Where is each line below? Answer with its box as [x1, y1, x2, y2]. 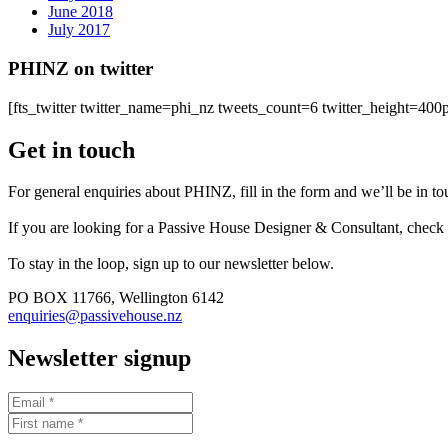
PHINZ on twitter [8, 57, 153, 79]
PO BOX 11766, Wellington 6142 [8, 289, 224, 307]
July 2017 [48, 21, 110, 39]
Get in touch [8, 136, 135, 163]
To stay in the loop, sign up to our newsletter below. [8, 255, 334, 273]
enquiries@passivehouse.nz [8, 307, 182, 325]
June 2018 [48, 3, 113, 21]
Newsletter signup [8, 345, 191, 372]
